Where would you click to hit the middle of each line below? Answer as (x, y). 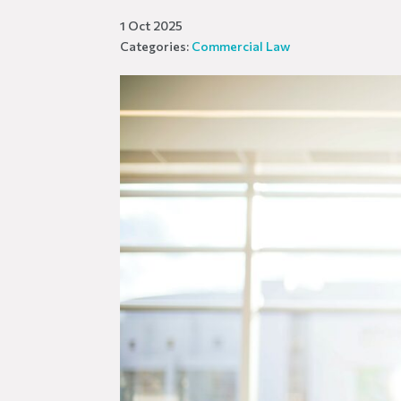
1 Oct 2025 (152, 26)
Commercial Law (241, 46)
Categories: (156, 46)
